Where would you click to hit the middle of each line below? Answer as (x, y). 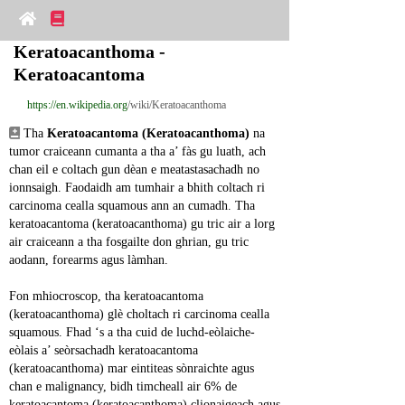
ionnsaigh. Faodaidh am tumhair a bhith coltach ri (137, 188)
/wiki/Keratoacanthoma (177, 105)
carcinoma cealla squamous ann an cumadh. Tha (132, 206)
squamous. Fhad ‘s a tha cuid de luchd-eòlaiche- (132, 332)
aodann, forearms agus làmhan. (89, 260)
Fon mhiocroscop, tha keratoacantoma (106, 296)
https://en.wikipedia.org (77, 105)
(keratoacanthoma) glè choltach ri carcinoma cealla (139, 314)
